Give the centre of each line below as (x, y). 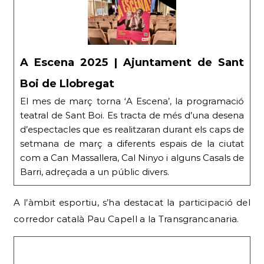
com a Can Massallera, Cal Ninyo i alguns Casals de (132, 158)
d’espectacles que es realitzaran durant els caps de (132, 130)
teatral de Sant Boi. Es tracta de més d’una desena (132, 115)
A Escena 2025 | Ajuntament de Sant (132, 63)
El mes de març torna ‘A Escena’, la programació (132, 101)
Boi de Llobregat (67, 84)
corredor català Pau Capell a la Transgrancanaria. (126, 219)
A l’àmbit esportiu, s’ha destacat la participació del (132, 203)
